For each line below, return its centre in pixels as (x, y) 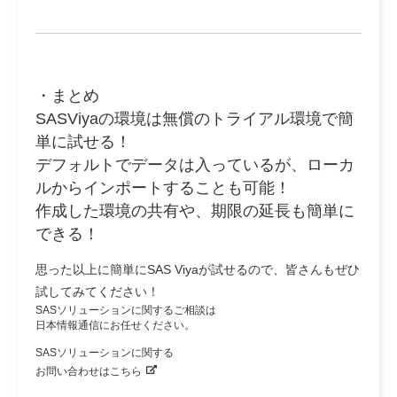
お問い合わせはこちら (89, 371)
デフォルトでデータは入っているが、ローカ (195, 165)
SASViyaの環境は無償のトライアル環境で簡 (195, 119)
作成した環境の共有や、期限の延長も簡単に (195, 211)
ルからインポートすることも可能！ (163, 188)
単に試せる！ (83, 142)
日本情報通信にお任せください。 (115, 326)
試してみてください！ (97, 292)
